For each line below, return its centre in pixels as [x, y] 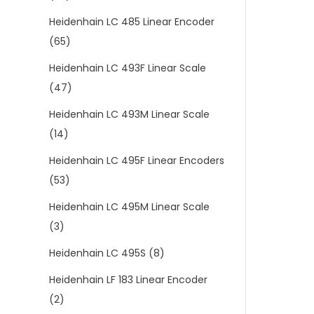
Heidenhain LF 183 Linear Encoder [128, 280]
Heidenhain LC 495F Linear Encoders [137, 161]
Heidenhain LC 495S [97, 253]
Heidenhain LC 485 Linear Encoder [132, 22]
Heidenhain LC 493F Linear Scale [128, 68]
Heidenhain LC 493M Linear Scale [129, 114]
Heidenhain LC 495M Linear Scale [129, 207]
